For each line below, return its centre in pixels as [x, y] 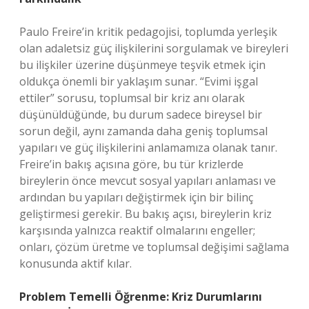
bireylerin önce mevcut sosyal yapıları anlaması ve [148, 181]
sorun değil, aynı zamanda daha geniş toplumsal [143, 131]
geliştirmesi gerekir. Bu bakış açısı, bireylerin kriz [146, 214]
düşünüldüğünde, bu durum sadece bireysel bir [141, 114]
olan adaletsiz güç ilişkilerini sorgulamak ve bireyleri [154, 48]
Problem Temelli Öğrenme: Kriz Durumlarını [141, 297]
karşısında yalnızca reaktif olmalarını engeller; [137, 230]
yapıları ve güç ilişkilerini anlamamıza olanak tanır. [148, 148]
